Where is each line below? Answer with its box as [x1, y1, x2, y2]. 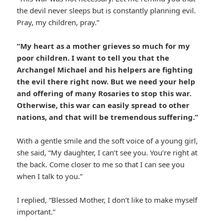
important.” [17, 207, 56, 217]
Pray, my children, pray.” [17, 17, 100, 28]
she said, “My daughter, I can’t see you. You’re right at [17, 147, 198, 158]
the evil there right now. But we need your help [17, 76, 196, 87]
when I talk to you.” [17, 171, 83, 182]
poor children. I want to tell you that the [17, 53, 170, 63]
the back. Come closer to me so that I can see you [17, 159, 185, 170]
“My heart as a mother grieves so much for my [17, 41, 190, 51]
